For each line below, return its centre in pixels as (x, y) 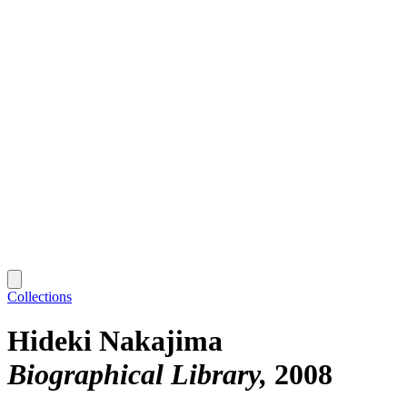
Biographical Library (134, 375)
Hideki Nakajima (115, 341)
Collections (40, 296)
